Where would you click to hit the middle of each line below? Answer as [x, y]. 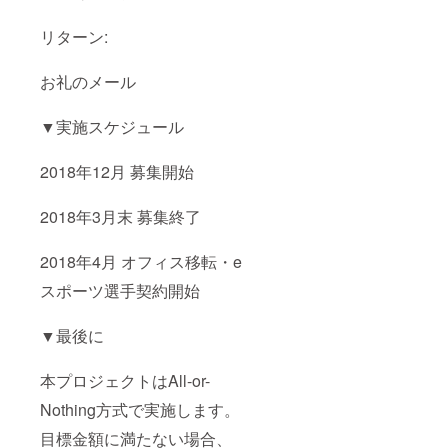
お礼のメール [88, 82]
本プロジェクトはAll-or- [125, 381]
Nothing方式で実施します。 [140, 410]
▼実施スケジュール [112, 127]
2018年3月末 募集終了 [120, 217]
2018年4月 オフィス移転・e [141, 262]
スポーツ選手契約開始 [120, 291]
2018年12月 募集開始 [117, 172]
